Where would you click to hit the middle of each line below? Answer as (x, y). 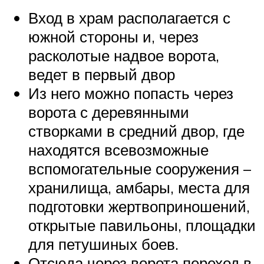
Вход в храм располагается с (129, 18)
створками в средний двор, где (136, 131)
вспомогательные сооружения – (140, 169)
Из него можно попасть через (131, 93)
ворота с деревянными (109, 112)
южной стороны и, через (113, 37)
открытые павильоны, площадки (142, 225)
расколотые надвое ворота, (124, 56)
